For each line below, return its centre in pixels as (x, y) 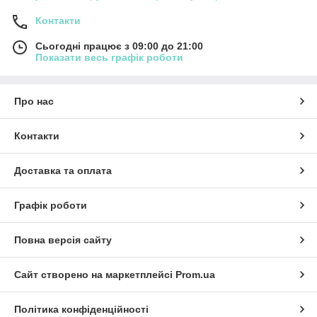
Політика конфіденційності (81, 310)
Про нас (34, 102)
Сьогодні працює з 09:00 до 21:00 (119, 46)
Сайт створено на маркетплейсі (95, 275)
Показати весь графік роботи (109, 58)
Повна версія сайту (63, 240)
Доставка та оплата (63, 171)
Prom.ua (195, 275)
